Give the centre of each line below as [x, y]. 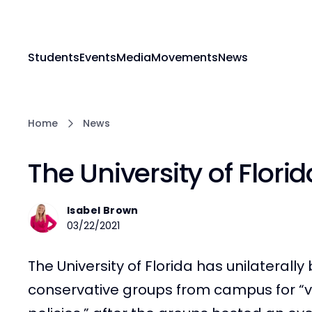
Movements [185, 57]
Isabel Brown [103, 210]
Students [54, 57]
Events [98, 57]
